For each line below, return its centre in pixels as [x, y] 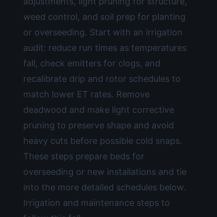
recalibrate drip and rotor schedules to [102, 79]
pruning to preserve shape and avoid [99, 125]
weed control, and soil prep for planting [104, 17]
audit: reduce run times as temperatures [105, 48]
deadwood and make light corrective [99, 110]
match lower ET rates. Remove [86, 94]
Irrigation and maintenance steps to [97, 203]
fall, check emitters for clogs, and [92, 63]
